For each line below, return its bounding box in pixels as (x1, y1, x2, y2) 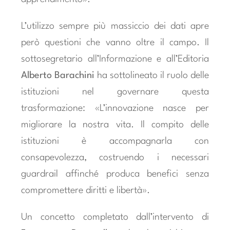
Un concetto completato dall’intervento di (21, 212, 209, 222)
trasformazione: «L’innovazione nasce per (21, 103, 209, 113)
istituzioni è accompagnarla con (21, 136, 209, 146)
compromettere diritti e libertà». (21, 185, 150, 195)
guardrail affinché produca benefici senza (21, 169, 209, 179)
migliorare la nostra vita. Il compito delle (21, 120, 209, 129)
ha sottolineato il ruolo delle (94, 70, 209, 80)
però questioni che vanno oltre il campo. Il (21, 37, 209, 47)
